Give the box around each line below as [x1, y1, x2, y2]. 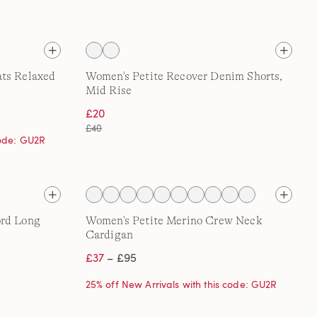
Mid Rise [85, 84, 132, 97]
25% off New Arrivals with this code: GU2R [85, 277, 277, 291]
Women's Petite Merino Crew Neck [85, 214, 262, 227]
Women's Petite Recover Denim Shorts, [85, 70, 283, 83]
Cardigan [85, 229, 134, 241]
